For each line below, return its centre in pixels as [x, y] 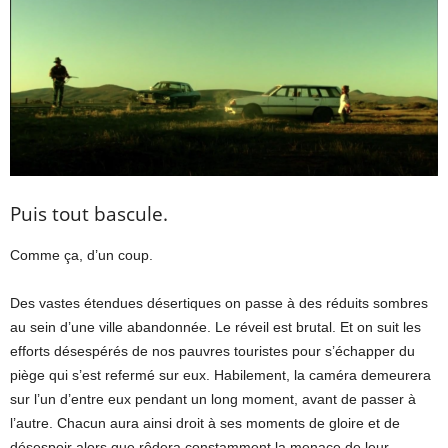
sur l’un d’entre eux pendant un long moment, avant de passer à [213, 399]
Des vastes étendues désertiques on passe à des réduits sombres [219, 303]
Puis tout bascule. [89, 214]
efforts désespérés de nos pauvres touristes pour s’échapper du [212, 351]
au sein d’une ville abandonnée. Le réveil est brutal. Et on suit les [215, 327]
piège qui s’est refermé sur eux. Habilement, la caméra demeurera [220, 375]
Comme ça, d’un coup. [81, 255]
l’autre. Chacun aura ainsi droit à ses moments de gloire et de [205, 423]
